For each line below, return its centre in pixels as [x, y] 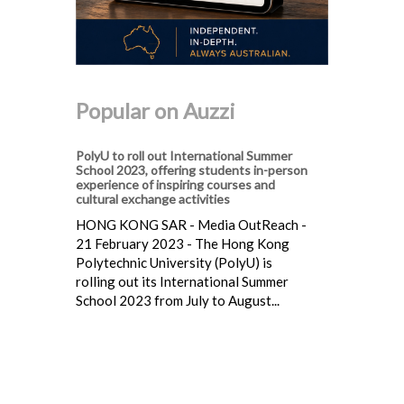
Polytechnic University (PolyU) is [174, 262]
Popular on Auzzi [156, 110]
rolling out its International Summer [182, 281]
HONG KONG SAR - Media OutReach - [191, 224]
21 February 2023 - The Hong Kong [183, 243]
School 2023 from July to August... [178, 300]
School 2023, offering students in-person [192, 170]
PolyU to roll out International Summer [184, 155]
